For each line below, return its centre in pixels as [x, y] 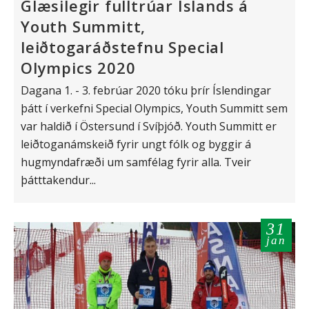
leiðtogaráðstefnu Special [122, 47]
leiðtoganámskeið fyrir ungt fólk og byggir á [136, 144]
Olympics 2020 [78, 67]
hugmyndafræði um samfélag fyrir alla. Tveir [136, 162]
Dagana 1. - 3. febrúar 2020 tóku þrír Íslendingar [146, 90]
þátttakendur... [58, 180]
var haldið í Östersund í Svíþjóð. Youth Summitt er [149, 126]
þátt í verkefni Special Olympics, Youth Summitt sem [154, 108]
